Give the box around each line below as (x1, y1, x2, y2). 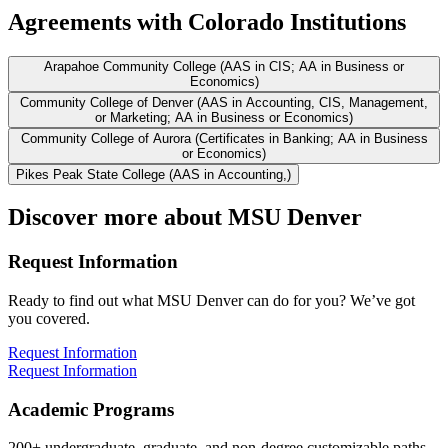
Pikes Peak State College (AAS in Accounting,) (16, 166, 291, 182)
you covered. (8, 310, 90, 328)
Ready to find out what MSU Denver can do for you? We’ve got (8, 292, 415, 310)
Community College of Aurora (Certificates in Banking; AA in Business (20, 130, 428, 146)
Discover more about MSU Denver (8, 204, 362, 231)
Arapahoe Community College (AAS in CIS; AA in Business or (44, 58, 404, 74)
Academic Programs (8, 398, 174, 420)
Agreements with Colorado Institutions (8, 8, 406, 35)
